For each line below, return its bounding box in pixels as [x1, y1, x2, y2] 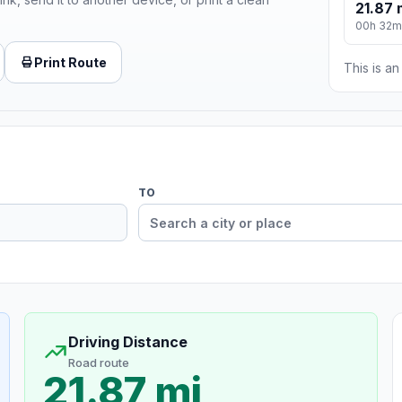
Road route [67, 355, 129, 371]
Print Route [34, 54, 107, 70]
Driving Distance [67, 333, 188, 352]
